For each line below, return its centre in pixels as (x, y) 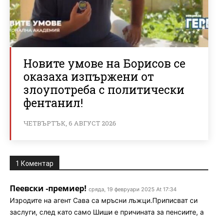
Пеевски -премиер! (48, 189)
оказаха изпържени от (89, 77)
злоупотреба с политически (104, 90)
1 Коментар (35, 164)
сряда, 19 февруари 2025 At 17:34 (133, 190)
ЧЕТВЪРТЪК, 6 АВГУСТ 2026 (70, 123)
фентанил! (53, 103)
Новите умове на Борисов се (104, 64)
